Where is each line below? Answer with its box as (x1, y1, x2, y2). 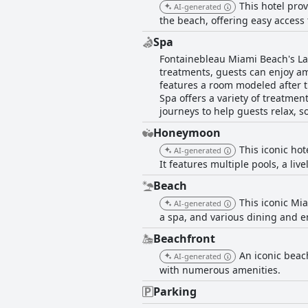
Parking (153, 284, 197, 300)
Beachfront (153, 231, 215, 247)
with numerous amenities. (159, 263, 280, 277)
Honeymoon (153, 125, 221, 141)
